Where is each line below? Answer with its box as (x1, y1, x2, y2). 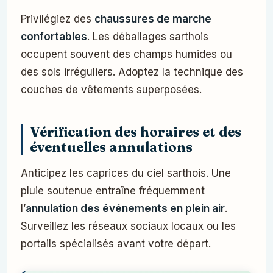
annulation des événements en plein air (26, 202, 225, 215)
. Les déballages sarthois (87, 30, 208, 43)
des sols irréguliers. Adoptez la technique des (21, 66, 243, 79)
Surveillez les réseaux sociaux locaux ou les (21, 220, 236, 233)
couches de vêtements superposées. (21, 83, 202, 96)
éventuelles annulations (30, 139, 193, 156)
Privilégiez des (21, 13, 94, 26)
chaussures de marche (94, 13, 211, 26)
